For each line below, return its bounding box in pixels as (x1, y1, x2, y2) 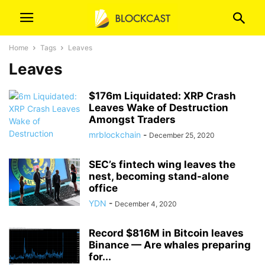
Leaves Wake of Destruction (89, 102, 228, 114)
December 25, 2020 (149, 131, 215, 140)
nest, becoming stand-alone (89, 170, 229, 182)
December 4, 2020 (115, 199, 177, 208)
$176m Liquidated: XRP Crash (89, 90, 236, 102)
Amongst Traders (89, 114, 176, 125)
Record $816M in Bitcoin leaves (89, 227, 244, 239)
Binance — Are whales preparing (89, 239, 251, 251)
